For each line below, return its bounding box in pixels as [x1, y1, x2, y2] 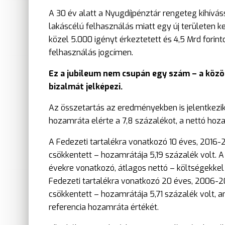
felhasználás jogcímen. [49, 47, 133, 58]
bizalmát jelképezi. [49, 81, 123, 92]
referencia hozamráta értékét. [49, 201, 159, 212]
